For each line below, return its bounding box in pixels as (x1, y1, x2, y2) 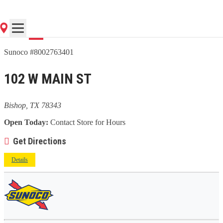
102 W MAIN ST (4, 70, 92, 87)
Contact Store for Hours (48, 117, 125, 126)
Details (11, 156, 28, 163)
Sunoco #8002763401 (4, 47, 74, 56)
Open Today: (4, 117, 48, 126)
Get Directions (13, 135, 66, 146)
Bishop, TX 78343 (4, 101, 61, 110)
